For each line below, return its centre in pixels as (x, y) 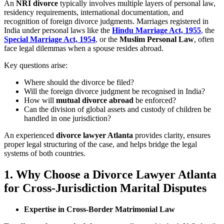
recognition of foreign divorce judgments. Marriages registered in (106, 21)
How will (40, 100)
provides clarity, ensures (172, 135)
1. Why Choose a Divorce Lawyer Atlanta (110, 174)
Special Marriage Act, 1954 (50, 39)
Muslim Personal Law (157, 39)
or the (108, 39)
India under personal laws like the (58, 30)
